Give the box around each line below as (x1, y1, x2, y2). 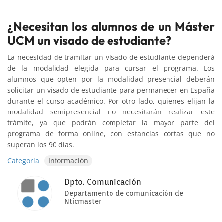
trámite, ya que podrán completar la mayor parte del (7, 117, 215, 127)
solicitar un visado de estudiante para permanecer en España (7, 85, 215, 95)
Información (48, 155, 88, 165)
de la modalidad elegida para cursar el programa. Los (7, 63, 215, 73)
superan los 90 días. (7, 139, 74, 149)
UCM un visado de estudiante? (7, 32, 171, 48)
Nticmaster (64, 197, 101, 205)
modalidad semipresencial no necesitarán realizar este (7, 107, 215, 116)
